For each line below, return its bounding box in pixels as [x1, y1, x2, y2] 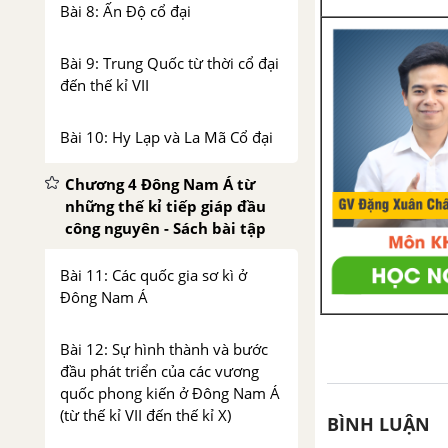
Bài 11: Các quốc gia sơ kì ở [60, 265, 247, 285]
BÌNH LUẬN [327, 412, 430, 437]
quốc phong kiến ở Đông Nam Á [60, 383, 280, 403]
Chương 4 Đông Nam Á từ [65, 174, 255, 194]
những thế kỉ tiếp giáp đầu [65, 196, 266, 216]
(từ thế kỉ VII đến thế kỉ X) [60, 405, 231, 425]
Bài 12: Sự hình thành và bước [60, 339, 268, 359]
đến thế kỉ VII [60, 75, 149, 95]
